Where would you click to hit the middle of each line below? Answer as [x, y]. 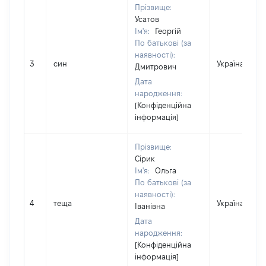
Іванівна [150, 206]
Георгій [168, 31]
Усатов [147, 19]
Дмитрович [156, 66]
